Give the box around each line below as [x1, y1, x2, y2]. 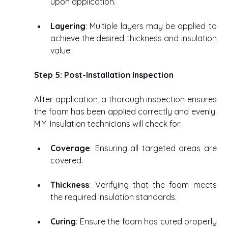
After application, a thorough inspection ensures [34, 94, 217, 105]
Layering [50, 21, 86, 32]
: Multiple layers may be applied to [85, 21, 217, 32]
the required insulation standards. [50, 192, 179, 203]
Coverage [50, 143, 91, 154]
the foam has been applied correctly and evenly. [34, 106, 217, 117]
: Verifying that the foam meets [89, 180, 217, 190]
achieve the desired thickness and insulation [50, 33, 217, 44]
